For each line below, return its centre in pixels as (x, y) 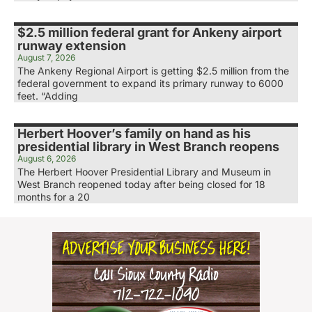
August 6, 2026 (47, 159)
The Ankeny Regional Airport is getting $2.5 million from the (153, 71)
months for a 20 (54, 197)
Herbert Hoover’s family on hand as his (134, 134)
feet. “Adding (48, 96)
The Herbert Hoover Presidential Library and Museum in (144, 172)
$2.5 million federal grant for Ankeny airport (150, 33)
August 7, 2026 (46, 58)
